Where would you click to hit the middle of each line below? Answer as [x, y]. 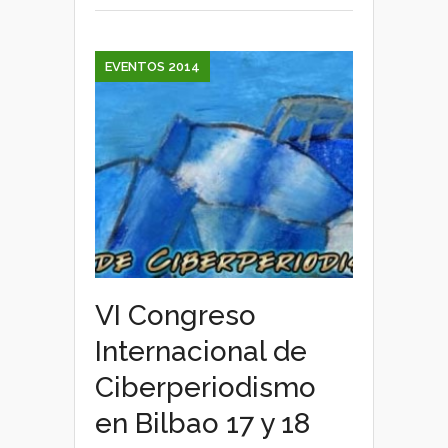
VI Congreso [175, 315]
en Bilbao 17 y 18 [202, 423]
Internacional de [201, 351]
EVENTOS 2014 [152, 66]
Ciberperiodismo [205, 387]
